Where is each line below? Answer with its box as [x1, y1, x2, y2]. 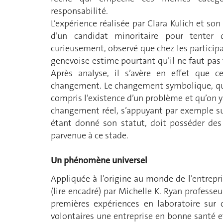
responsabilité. [51, 4, 108, 17]
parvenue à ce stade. [51, 129, 128, 141]
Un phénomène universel [51, 154, 147, 166]
